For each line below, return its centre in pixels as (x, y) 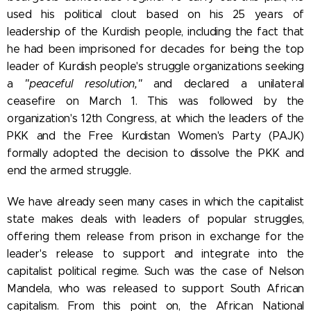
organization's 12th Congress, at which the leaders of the (155, 118)
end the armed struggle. (69, 170)
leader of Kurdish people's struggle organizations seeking (155, 66)
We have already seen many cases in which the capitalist (155, 201)
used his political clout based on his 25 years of (155, 14)
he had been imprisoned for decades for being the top (155, 49)
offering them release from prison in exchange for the (155, 236)
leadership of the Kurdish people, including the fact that (155, 31)
